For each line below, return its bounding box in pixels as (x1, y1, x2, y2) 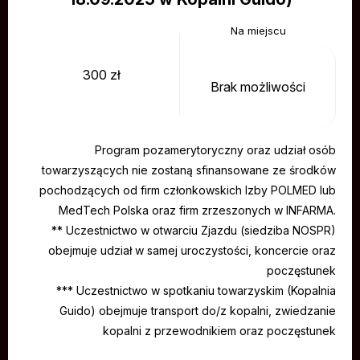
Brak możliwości (210, 78, 305, 95)
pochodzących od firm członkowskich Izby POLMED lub (39, 183, 336, 197)
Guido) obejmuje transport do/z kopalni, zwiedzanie (59, 304, 336, 317)
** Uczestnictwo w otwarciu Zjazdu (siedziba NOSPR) (51, 223, 336, 237)
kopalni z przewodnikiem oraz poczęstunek (103, 324, 336, 337)
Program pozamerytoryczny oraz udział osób (95, 143, 336, 157)
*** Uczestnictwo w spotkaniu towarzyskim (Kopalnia (56, 284, 336, 297)
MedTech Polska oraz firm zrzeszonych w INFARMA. (59, 203, 336, 217)
